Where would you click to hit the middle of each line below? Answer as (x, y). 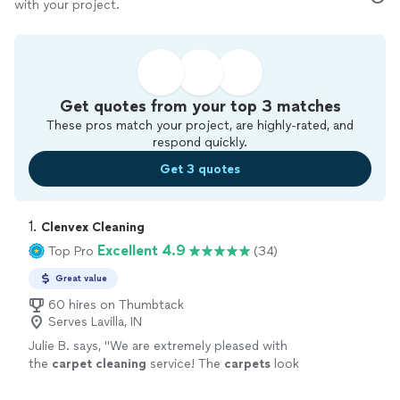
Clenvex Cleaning (93, 227)
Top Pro (71, 251)
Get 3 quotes (200, 169)
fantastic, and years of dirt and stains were (152, 382)
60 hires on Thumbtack (116, 305)
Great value (81, 278)
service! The (185, 364)
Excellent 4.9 (142, 250)
